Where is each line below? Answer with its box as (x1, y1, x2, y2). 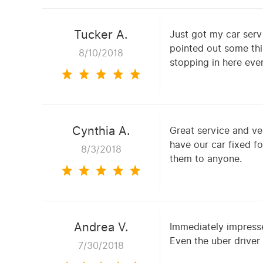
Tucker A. (74, 26, 128, 44)
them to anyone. (170, 152, 242, 166)
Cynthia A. (72, 122, 130, 140)
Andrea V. (73, 218, 129, 237)
